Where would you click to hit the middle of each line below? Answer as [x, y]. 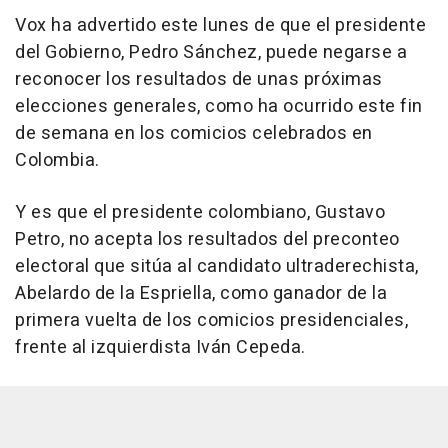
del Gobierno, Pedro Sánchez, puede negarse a [211, 52]
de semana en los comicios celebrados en [194, 133]
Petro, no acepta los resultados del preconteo [207, 239]
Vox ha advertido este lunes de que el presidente [220, 25]
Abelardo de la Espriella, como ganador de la [201, 293]
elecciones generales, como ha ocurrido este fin [219, 106]
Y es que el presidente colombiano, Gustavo [200, 212]
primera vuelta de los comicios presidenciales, [211, 320]
